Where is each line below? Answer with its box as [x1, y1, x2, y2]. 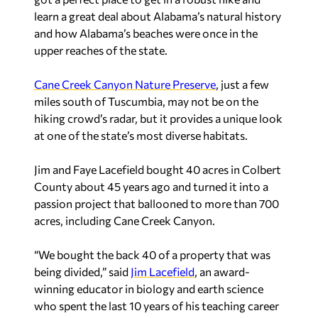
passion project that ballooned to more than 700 [34, 197, 279, 210]
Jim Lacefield [131, 265, 194, 278]
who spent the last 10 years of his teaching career [34, 299, 279, 312]
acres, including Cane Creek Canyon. [34, 214, 215, 227]
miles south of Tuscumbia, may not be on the [34, 94, 258, 108]
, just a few [216, 77, 269, 91]
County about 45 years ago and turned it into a [34, 180, 268, 193]
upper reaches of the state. [34, 43, 168, 57]
